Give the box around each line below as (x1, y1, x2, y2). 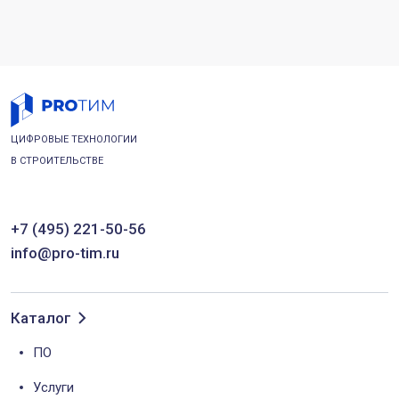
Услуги (33, 379, 74, 395)
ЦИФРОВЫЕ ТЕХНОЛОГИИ (11, 134, 137, 145)
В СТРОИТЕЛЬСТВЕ (11, 155, 103, 167)
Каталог (11, 308, 71, 327)
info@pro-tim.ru (11, 244, 119, 262)
